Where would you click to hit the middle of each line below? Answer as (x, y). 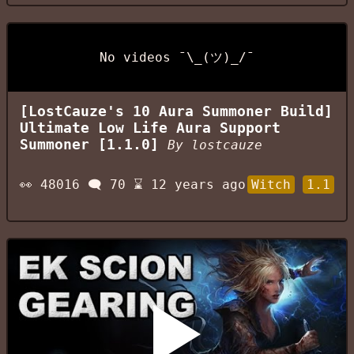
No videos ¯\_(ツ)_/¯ (177, 58)
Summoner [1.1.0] (94, 144)
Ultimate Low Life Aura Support (150, 128)
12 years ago (198, 184)
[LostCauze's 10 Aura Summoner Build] (176, 111)
